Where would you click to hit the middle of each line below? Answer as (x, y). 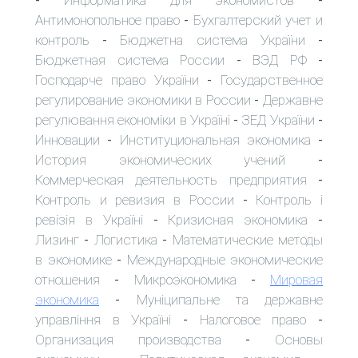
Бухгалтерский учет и (258, 20)
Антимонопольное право (108, 20)
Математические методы (248, 240)
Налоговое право (253, 320)
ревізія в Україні (89, 220)
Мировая (296, 280)
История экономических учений (161, 160)
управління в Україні (103, 320)
